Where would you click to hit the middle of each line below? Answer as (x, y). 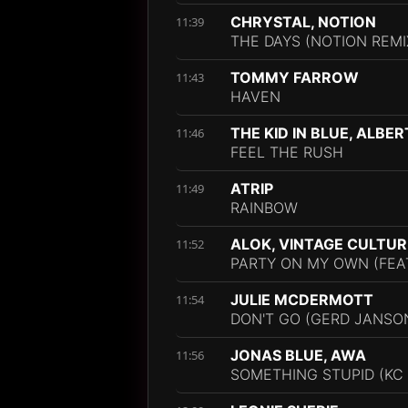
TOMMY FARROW (295, 77)
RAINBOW (264, 208)
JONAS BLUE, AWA (298, 355)
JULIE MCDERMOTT (302, 300)
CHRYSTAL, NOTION (303, 22)
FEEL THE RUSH (287, 152)
